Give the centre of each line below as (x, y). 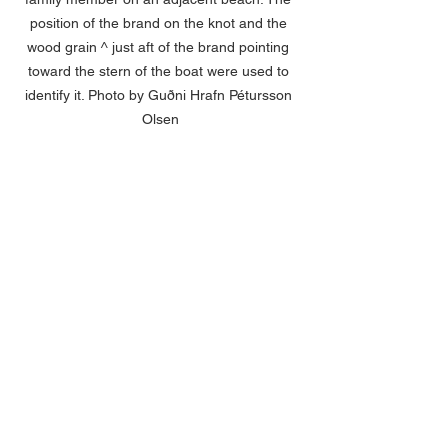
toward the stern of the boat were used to (160, 70)
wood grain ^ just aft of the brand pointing (160, 46)
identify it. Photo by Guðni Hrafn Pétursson (160, 94)
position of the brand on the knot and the (160, 22)
